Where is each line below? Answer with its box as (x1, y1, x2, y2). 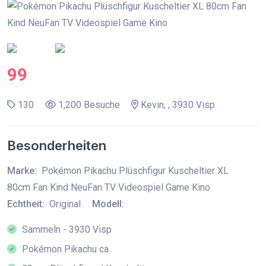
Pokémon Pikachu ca (20, 243, 109, 255)
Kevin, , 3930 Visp (138, 99, 215, 110)
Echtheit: (7, 198, 45, 210)
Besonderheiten (7, 138, 106, 153)
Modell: (92, 198, 124, 210)
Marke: (7, 165, 37, 176)
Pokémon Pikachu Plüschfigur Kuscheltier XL (42, 165, 229, 176)
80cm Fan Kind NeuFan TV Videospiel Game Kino (7, 182, 210, 193)
